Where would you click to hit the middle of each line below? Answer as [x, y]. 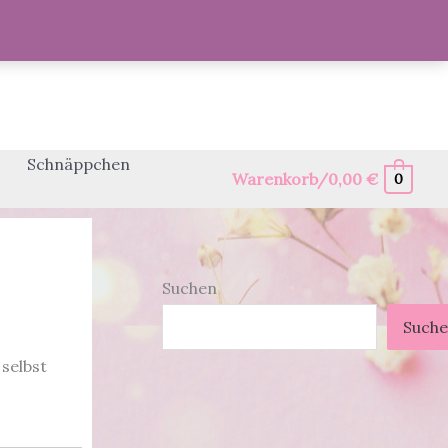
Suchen [189, 288]
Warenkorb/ [280, 178]
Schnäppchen [79, 164]
